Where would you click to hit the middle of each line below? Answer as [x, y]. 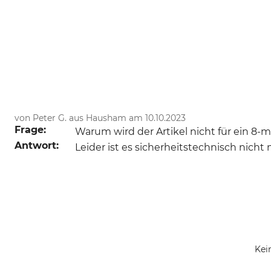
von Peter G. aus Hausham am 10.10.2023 [100, 118]
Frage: [30, 130]
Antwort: [37, 146]
